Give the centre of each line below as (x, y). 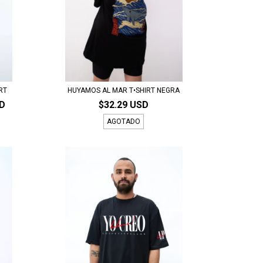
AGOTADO (124, 121)
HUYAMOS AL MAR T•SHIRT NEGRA (124, 90)
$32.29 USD (124, 104)
